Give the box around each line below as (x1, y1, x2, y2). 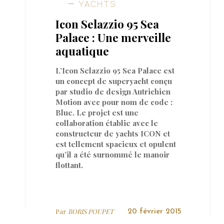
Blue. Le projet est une (55, 107, 139, 117)
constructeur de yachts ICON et (55, 128, 170, 138)
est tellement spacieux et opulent (55, 138, 176, 149)
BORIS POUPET (68, 206, 114, 215)
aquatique (55, 43, 109, 58)
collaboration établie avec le (55, 117, 158, 128)
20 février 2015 (127, 207, 181, 215)
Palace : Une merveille (55, 29, 171, 45)
